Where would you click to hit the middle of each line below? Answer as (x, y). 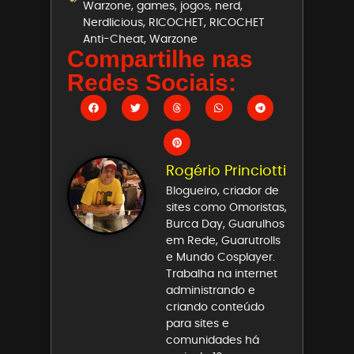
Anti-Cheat (113, 38)
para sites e (198, 324)
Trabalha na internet (222, 274)
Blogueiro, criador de (222, 191)
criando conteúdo (215, 307)
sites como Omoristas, (226, 207)
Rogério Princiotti (226, 171)
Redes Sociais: (152, 82)
